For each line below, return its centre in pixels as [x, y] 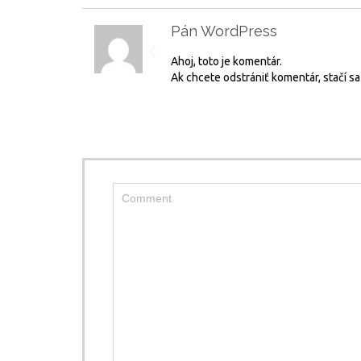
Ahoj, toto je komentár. [226, 62]
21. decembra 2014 [324, 33]
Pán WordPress [224, 31]
